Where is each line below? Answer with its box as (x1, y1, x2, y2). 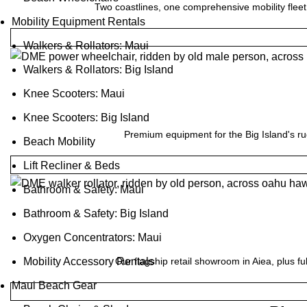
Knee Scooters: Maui (23, 88, 125, 99)
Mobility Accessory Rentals (23, 256, 154, 267)
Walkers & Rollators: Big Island (23, 64, 173, 75)
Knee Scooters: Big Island (23, 112, 149, 123)
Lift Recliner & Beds (23, 160, 120, 171)
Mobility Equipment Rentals (12, 16, 145, 27)
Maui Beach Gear (12, 280, 97, 291)
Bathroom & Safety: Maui (23, 184, 144, 195)
